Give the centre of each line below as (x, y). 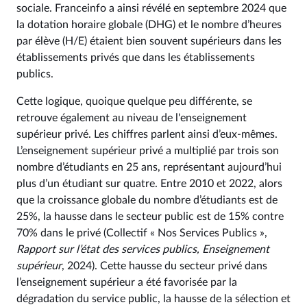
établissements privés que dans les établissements (136, 58)
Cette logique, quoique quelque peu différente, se (134, 101)
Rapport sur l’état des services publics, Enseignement (143, 249)
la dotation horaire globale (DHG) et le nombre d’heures (149, 25)
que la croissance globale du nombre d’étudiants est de (147, 200)
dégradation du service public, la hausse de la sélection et (153, 299)
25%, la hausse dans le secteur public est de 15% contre (150, 217)
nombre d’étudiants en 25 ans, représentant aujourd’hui (149, 167)
